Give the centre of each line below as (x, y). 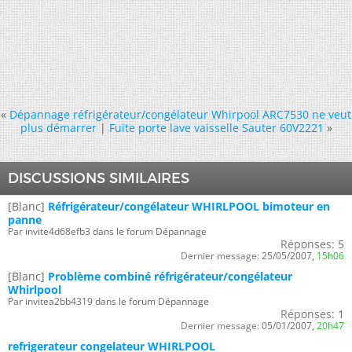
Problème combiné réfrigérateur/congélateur (170, 276)
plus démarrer (58, 127)
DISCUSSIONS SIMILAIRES (99, 178)
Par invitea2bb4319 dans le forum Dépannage (108, 301)
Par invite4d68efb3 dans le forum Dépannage (107, 231)
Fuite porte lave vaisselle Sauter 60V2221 (216, 127)
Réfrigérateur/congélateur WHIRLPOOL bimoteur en (189, 206)
